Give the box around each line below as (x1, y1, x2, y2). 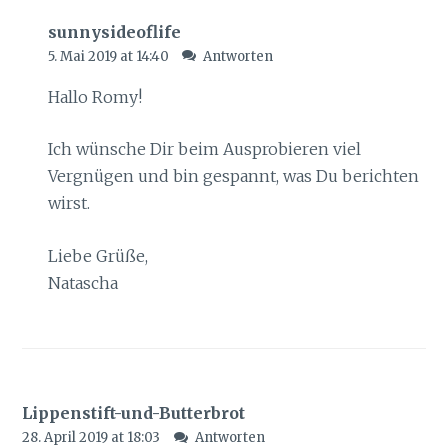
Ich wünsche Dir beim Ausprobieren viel (47, 139, 361, 160)
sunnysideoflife (47, 21, 181, 42)
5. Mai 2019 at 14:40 (47, 47, 172, 65)
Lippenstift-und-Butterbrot (22, 403, 246, 424)
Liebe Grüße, (47, 245, 148, 266)
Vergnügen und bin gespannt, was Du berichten (47, 166, 419, 187)
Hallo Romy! (47, 86, 142, 107)
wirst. (47, 193, 90, 214)
